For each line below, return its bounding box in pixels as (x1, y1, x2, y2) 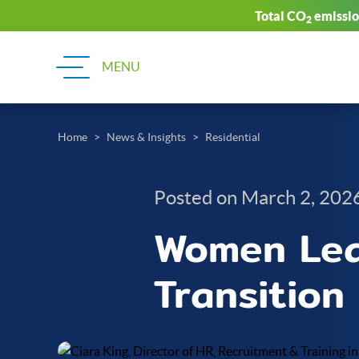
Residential (205, 131, 260, 143)
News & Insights (107, 131, 186, 143)
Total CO (254, 9, 306, 23)
